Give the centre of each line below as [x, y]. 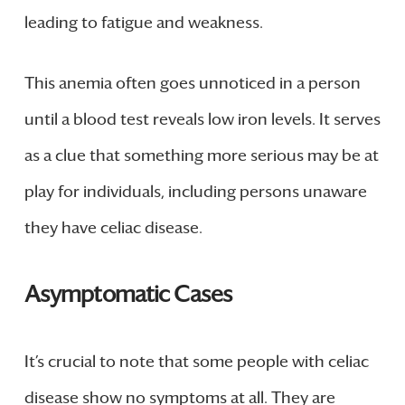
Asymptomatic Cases [128, 294]
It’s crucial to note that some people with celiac [196, 361]
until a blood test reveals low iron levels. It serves [202, 119]
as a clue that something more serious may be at [201, 155]
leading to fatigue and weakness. [143, 22]
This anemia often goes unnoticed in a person [192, 83]
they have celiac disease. [113, 227]
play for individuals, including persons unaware [195, 191]
